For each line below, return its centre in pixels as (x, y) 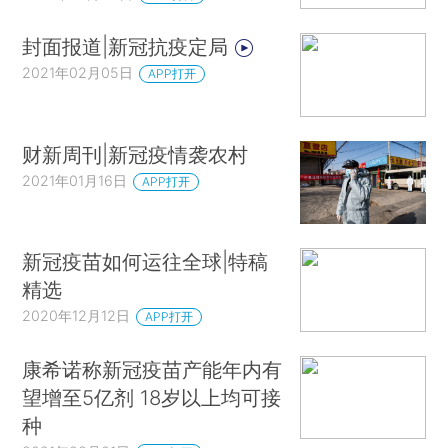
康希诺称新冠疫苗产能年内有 (152, 369)
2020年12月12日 (76, 316)
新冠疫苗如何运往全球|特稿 (145, 262)
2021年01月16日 (75, 180)
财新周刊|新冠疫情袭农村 (135, 154)
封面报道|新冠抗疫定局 (128, 47)
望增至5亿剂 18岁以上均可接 (152, 397)
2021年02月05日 (78, 73)
